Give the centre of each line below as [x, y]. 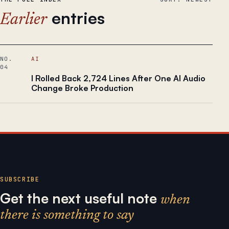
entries [78, 18]
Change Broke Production [82, 88]
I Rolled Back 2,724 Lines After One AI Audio [118, 78]
